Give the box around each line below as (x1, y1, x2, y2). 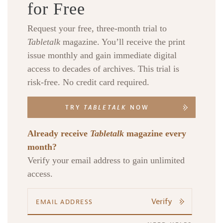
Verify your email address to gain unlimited (27, 155, 185, 166)
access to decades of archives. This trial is (27, 64, 179, 74)
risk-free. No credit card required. (27, 77, 149, 88)
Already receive (27, 128, 90, 139)
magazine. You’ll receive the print (60, 37, 185, 47)
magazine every (124, 128, 186, 139)
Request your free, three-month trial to (27, 23, 167, 34)
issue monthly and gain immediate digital (27, 50, 177, 61)
